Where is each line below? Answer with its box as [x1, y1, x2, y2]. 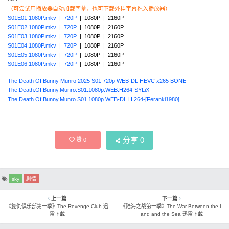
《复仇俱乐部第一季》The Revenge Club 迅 [6, 203, 108, 210]
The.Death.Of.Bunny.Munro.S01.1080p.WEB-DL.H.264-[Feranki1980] [8, 96, 179, 103]
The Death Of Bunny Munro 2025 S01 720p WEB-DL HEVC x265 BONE [8, 78, 186, 84]
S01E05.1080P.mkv [8, 52, 56, 58]
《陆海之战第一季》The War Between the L [120, 203, 223, 210]
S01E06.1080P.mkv [8, 61, 56, 67]
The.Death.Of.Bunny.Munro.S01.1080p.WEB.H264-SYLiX [8, 87, 149, 94]
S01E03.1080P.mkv [8, 33, 56, 40]
